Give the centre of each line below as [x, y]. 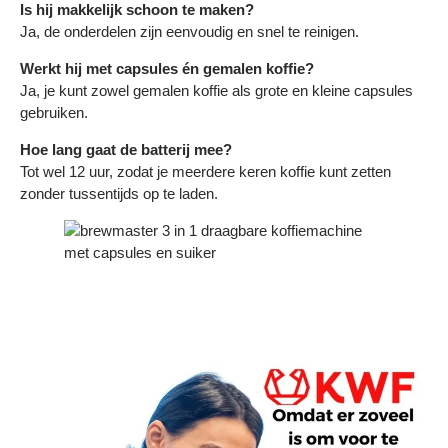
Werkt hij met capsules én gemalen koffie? [167, 69]
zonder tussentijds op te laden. [119, 194]
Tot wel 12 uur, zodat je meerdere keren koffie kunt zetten [205, 172]
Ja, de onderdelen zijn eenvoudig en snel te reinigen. [189, 32]
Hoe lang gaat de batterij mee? [126, 150]
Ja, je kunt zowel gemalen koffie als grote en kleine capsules [216, 91]
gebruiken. [54, 113]
